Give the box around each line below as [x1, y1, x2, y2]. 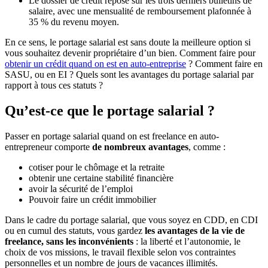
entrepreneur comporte [5, 142, 92, 153]
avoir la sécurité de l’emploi [29, 184, 133, 194]
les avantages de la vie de [145, 226, 245, 236]
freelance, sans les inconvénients [5, 236, 133, 247]
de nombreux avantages [92, 142, 188, 153]
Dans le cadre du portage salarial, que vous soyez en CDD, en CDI [5, 215, 258, 226]
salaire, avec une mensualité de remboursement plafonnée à [29, 6, 251, 17]
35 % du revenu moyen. [29, 17, 119, 28]
